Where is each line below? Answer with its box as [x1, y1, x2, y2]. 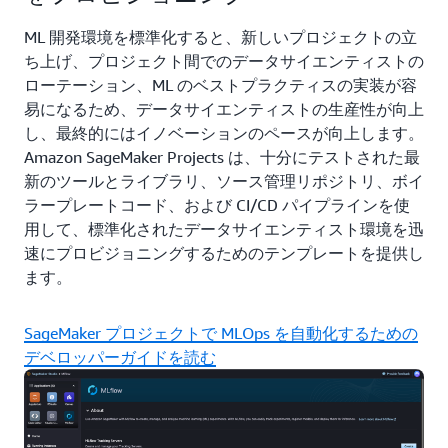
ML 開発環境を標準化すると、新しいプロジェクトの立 [24, 26, 417, 47]
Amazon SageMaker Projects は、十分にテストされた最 [24, 146, 420, 167]
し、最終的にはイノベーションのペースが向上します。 [24, 122, 424, 143]
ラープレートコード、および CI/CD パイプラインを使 [24, 194, 410, 215]
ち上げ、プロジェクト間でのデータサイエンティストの [24, 50, 424, 71]
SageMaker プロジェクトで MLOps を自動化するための [24, 322, 418, 343]
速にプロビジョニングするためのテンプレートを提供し [24, 242, 424, 263]
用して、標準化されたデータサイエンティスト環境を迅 [24, 218, 424, 239]
